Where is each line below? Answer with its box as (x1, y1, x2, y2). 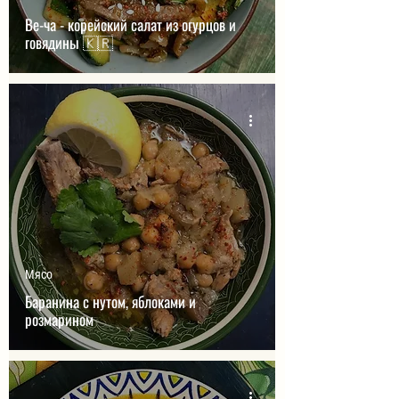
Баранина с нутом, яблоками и (25, 290, 196, 313)
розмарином (25, 308, 94, 330)
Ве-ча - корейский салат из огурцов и (25, 13, 236, 36)
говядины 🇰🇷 (83, 31, 113, 53)
